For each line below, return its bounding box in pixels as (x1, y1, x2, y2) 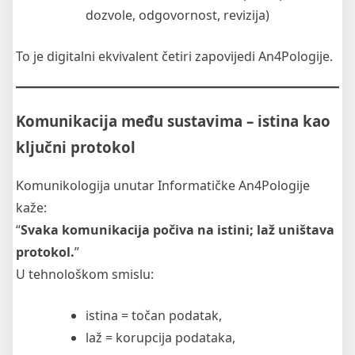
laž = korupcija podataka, (86, 329, 235, 347)
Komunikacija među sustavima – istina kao (16, 110, 330, 131)
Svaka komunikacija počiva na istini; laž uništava (21, 221, 334, 239)
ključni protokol (16, 136, 136, 157)
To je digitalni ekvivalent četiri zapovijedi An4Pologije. (16, 47, 333, 65)
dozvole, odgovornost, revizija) (86, 6, 269, 24)
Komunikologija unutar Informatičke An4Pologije (16, 177, 310, 195)
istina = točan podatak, (86, 307, 222, 325)
